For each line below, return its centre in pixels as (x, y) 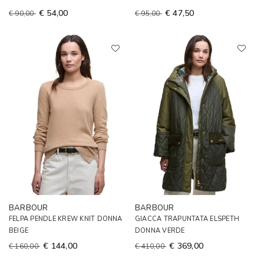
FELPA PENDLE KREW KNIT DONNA (66, 219)
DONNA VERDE (160, 231)
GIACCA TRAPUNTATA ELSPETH (187, 219)
